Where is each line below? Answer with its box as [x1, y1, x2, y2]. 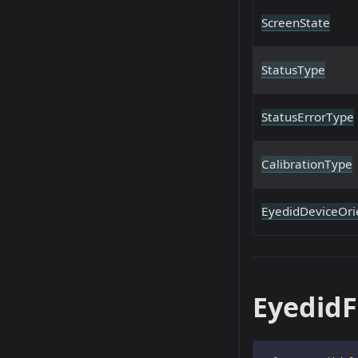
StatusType [261, 62, 325, 78]
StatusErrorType [261, 109, 354, 125]
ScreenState [261, 14, 330, 31]
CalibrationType [261, 156, 352, 173]
